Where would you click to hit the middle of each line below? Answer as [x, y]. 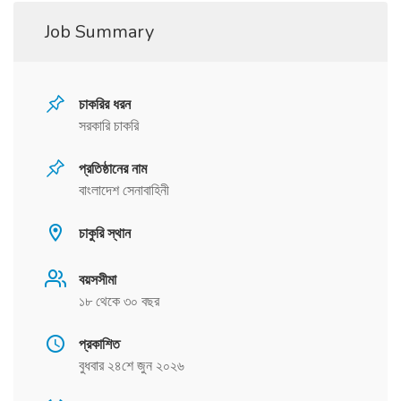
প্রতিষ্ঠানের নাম [113, 170]
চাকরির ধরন [105, 105]
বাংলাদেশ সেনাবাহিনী [124, 191]
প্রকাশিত [99, 345]
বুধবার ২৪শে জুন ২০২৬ [132, 367]
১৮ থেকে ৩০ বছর [119, 302]
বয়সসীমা [98, 281]
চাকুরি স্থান [105, 234]
